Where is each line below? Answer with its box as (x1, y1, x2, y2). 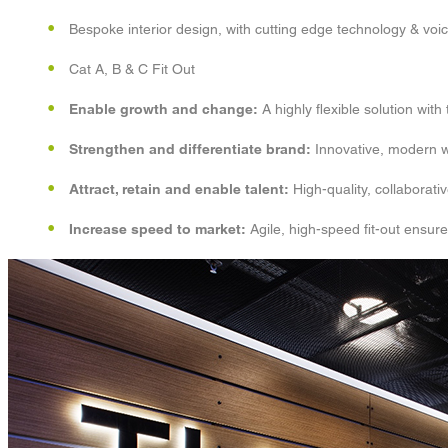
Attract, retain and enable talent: (69, 181, 289, 197)
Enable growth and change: (69, 101, 258, 117)
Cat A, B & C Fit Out (69, 61, 195, 77)
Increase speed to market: (69, 221, 246, 237)
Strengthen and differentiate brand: (69, 141, 311, 157)
